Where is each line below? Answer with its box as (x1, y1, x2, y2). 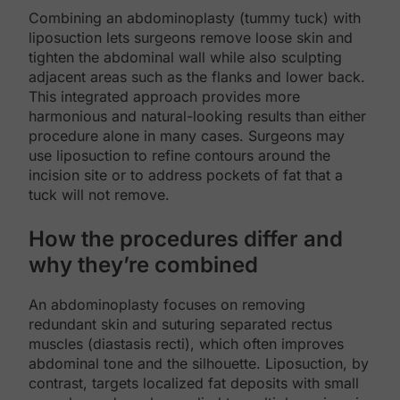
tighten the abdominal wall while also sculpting (29, 47, 342, 66)
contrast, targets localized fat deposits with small (29, 374, 359, 393)
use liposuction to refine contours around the (29, 146, 330, 164)
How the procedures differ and (29, 225, 343, 252)
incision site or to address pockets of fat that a (29, 165, 343, 184)
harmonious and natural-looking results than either (29, 106, 366, 125)
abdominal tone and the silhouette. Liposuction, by (29, 354, 369, 373)
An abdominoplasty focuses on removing (29, 296, 305, 314)
